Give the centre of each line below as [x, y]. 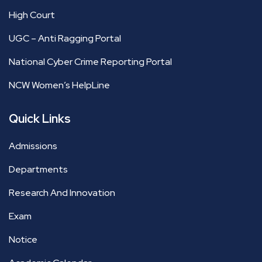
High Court [32, 15]
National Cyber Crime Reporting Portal [90, 62]
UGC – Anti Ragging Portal [65, 39]
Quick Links [40, 119]
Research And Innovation [62, 193]
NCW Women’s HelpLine [59, 85]
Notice [23, 240]
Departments [38, 170]
